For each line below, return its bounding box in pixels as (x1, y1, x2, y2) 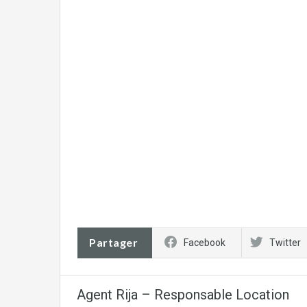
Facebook (184, 236, 225, 248)
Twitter (269, 236, 301, 248)
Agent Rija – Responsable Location (77, 286, 289, 303)
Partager (89, 235, 138, 249)
